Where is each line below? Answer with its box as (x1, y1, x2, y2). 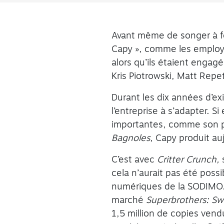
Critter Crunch (157, 155, 217, 164)
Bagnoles (111, 134, 150, 143)
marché (111, 196, 146, 205)
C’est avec (111, 155, 157, 164)
